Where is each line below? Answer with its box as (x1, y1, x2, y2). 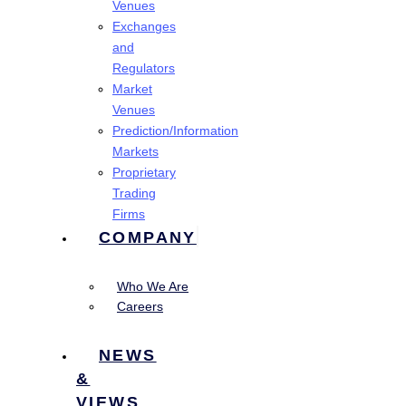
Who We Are (117, 279, 188, 295)
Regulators (112, 62, 175, 76)
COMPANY (99, 228, 197, 247)
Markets (112, 145, 159, 159)
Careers (117, 299, 163, 314)
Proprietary (112, 166, 176, 180)
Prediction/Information (112, 124, 238, 139)
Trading (112, 187, 156, 201)
